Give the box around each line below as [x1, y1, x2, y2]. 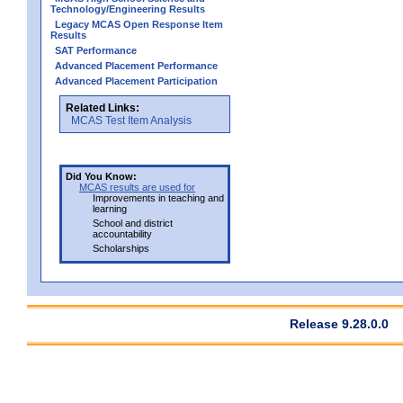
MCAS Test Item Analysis [71, 113, 192, 127]
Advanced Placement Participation [55, 75, 218, 86]
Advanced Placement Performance [55, 59, 218, 71]
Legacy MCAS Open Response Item [55, 18, 223, 30]
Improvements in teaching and [93, 192, 224, 203]
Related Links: [66, 101, 139, 114]
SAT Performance [55, 44, 137, 56]
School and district [93, 217, 173, 228]
